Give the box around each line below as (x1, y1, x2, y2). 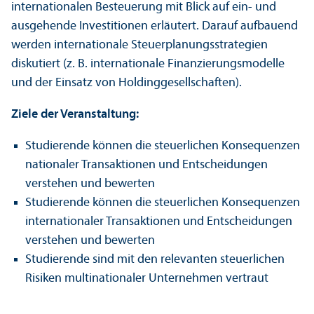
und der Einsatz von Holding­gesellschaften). (11, 76, 242, 90)
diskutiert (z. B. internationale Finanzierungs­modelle (11, 57, 285, 71)
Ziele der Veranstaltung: (11, 107, 139, 121)
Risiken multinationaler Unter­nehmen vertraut (25, 271, 268, 285)
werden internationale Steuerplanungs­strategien (11, 38, 268, 52)
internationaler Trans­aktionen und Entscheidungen (25, 214, 292, 228)
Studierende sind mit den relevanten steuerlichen (25, 252, 285, 266)
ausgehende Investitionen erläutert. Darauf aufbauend (11, 19, 298, 33)
